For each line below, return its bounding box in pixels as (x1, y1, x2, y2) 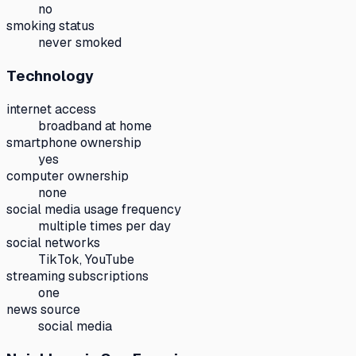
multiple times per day (38, 217, 171, 234)
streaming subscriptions (6, 267, 149, 284)
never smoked (38, 34, 122, 52)
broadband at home (38, 117, 152, 134)
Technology (6, 66, 94, 87)
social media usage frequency (6, 200, 181, 218)
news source (6, 300, 80, 318)
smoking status (6, 17, 95, 35)
